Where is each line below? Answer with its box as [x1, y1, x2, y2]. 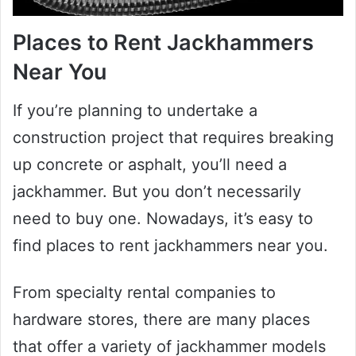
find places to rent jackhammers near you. [13, 236, 328, 256]
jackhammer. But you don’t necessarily [13, 182, 301, 202]
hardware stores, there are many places [13, 310, 310, 330]
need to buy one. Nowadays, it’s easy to [13, 209, 313, 229]
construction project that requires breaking [13, 128, 334, 148]
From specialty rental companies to [13, 283, 276, 303]
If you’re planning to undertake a [13, 101, 257, 121]
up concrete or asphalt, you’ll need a [13, 155, 287, 175]
